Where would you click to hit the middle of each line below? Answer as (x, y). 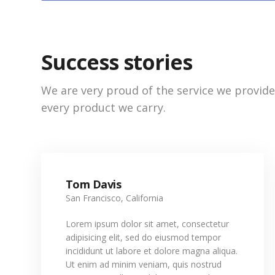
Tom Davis (94, 184)
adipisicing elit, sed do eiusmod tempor (143, 237)
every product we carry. (103, 107)
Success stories (117, 62)
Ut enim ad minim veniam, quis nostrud (144, 264)
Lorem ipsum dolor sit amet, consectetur (147, 224)
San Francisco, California (114, 198)
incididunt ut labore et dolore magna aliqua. (152, 251)
